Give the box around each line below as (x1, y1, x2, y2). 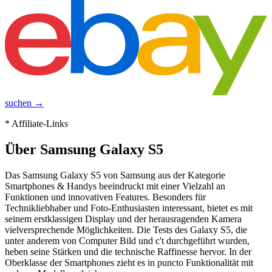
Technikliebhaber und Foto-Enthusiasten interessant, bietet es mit (5, 203, 253, 214)
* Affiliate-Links (5, 118, 68, 129)
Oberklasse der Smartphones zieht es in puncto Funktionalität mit (5, 257, 253, 268)
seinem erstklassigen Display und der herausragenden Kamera (5, 214, 242, 225)
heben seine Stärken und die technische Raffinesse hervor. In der (5, 246, 251, 257)
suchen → (5, 98, 44, 109)
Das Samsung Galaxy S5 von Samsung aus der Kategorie (5, 170, 225, 181)
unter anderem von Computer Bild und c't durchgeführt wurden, (5, 236, 250, 246)
